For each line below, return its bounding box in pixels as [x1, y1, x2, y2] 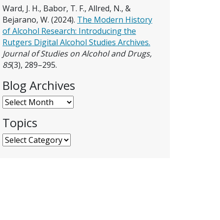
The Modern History [77, 14, 152, 26]
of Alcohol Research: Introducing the [2, 26, 136, 37]
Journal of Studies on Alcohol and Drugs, [2, 48, 152, 59]
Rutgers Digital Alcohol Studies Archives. [2, 37, 150, 48]
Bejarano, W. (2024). [2, 14, 77, 26]
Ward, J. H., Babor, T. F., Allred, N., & [2, 3, 131, 14]
